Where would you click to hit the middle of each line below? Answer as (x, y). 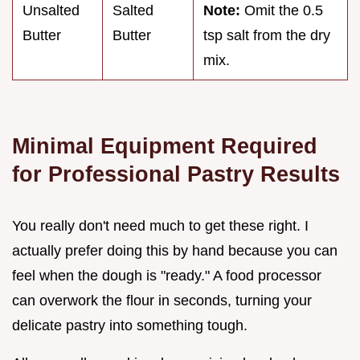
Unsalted (51, 11)
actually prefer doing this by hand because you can (175, 251)
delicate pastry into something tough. (130, 326)
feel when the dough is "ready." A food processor (167, 276)
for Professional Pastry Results (176, 174)
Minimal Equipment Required (165, 146)
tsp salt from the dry (267, 36)
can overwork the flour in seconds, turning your (162, 301)
